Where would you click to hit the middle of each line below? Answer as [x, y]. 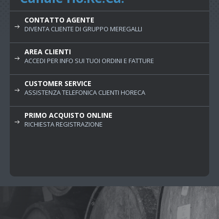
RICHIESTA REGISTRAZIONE [63, 124]
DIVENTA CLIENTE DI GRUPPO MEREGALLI [83, 29]
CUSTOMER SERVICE [58, 83]
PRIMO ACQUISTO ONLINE [68, 115]
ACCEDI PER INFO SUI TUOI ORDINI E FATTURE [89, 60]
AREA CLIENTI [47, 51]
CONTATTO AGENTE [59, 20]
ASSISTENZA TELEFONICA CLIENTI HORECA [85, 92]
